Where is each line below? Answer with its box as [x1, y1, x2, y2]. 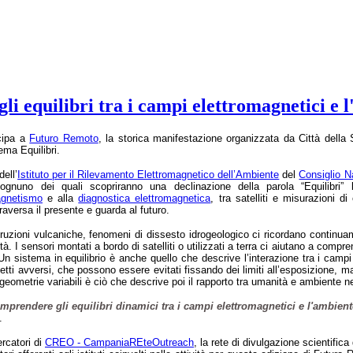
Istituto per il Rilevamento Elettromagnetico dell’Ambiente [17, 168, 280, 180]
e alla [47, 191, 74, 204]
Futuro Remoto [29, 132, 98, 144]
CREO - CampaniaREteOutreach [45, 336, 194, 348]
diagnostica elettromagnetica [78, 191, 211, 204]
